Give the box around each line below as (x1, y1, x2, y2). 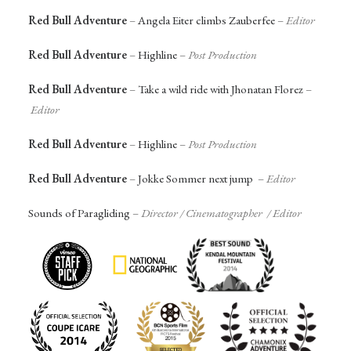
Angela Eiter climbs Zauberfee (138, 13, 275, 28)
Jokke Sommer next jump (138, 171, 253, 186)
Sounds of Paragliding (28, 205, 130, 221)
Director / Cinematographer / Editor (141, 205, 302, 221)
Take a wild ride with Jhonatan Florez (138, 81, 303, 97)
